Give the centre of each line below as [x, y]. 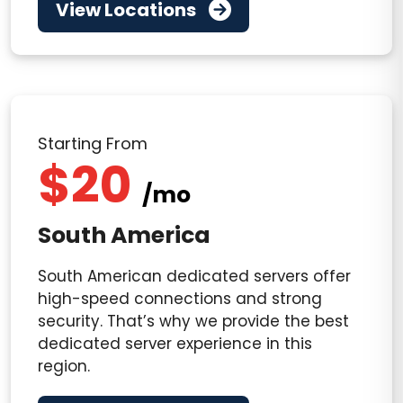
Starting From [93, 143]
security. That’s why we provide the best [193, 321]
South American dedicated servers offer [194, 276]
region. [64, 366]
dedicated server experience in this [175, 344]
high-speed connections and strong [180, 299]
